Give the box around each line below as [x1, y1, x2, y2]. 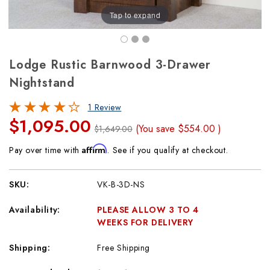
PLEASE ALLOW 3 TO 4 [97, 204, 199, 216]
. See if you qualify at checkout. [107, 144, 228, 156]
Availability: [9, 204, 60, 216]
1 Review [87, 101, 122, 113]
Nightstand [9, 74, 75, 92]
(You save [136, 122, 175, 136]
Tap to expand [109, 9, 161, 20]
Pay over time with [9, 144, 83, 156]
